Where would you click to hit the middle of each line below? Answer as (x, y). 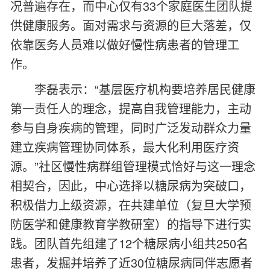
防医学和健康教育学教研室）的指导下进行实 (131, 224)
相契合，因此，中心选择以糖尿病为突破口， (131, 185)
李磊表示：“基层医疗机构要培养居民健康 (145, 89)
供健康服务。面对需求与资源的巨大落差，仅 (131, 25)
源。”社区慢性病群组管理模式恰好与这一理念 (133, 166)
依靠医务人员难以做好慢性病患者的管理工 (125, 44)
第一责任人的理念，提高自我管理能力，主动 (131, 108)
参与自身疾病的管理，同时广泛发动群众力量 (131, 127)
